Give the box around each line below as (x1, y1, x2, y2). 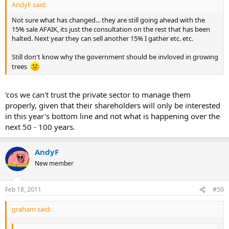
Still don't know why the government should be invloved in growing (12, 52, 218, 62)
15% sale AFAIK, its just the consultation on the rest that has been (12, 25, 210, 34)
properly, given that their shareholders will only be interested (5, 100, 220, 110)
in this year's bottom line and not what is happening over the (5, 110, 220, 121)
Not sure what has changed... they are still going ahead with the (12, 15, 205, 25)
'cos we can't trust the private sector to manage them (5, 89, 191, 100)
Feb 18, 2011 (5, 185, 41, 194)
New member (35, 158, 74, 168)
